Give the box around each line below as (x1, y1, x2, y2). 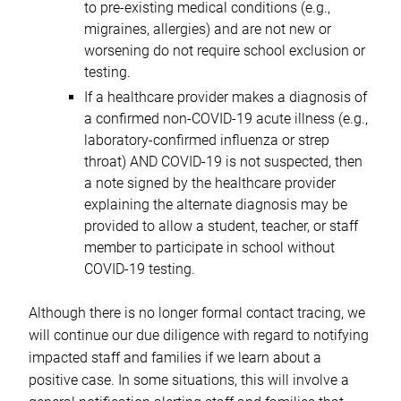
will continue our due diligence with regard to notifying (29, 327, 369, 345)
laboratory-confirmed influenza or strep (83, 132, 329, 149)
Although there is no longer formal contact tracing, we (29, 304, 365, 322)
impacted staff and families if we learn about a (29, 349, 321, 367)
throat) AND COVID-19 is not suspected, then (83, 153, 363, 171)
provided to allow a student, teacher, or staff (83, 218, 358, 235)
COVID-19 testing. (83, 260, 199, 278)
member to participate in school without (83, 239, 335, 257)
